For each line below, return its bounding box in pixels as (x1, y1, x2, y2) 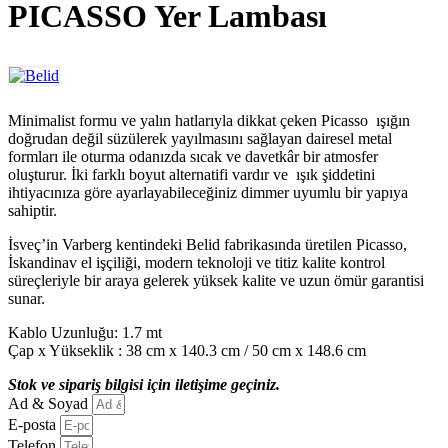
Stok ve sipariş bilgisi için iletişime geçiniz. (8, 376, 280, 393)
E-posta (8, 416, 60, 433)
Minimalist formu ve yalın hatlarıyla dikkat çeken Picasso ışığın (8, 112, 410, 129)
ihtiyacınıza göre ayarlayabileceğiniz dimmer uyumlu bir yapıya (8, 184, 408, 201)
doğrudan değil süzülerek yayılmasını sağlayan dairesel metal (8, 130, 392, 147)
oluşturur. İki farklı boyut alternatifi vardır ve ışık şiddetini (8, 166, 375, 183)
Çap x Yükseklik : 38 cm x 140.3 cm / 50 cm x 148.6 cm (8, 342, 366, 359)
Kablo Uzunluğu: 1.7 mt (8, 324, 162, 341)
